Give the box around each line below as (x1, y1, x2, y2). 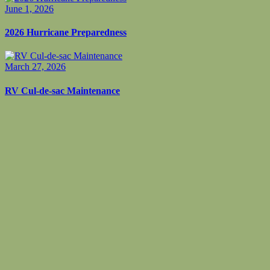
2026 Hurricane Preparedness (5, 27, 127, 38)
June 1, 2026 (5, 3, 54, 14)
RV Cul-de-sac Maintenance (5, 85, 120, 96)
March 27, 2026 (5, 61, 66, 72)
